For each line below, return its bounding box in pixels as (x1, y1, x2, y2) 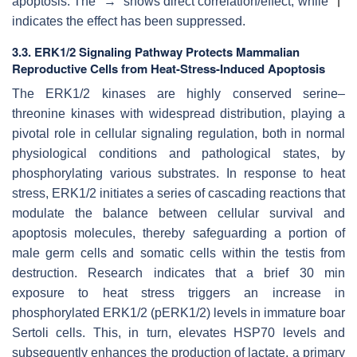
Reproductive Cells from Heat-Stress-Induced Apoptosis (12, 59, 325, 77)
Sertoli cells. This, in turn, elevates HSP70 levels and (12, 325, 345, 339)
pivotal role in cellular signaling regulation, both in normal (12, 126, 345, 140)
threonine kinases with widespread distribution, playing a (12, 106, 345, 120)
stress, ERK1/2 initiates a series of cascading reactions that (12, 186, 345, 200)
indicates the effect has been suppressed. (12, 14, 245, 28)
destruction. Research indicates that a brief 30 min (12, 265, 345, 280)
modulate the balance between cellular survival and (12, 206, 345, 220)
